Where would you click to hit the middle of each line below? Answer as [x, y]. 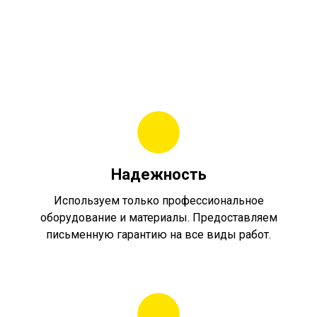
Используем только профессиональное [158, 201]
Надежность [158, 175]
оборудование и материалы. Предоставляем [158, 218]
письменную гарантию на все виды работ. [158, 235]
